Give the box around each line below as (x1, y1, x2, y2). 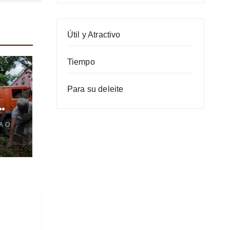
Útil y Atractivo (67, 30, 121, 39)
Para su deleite (67, 85, 124, 93)
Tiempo (67, 57, 95, 66)
